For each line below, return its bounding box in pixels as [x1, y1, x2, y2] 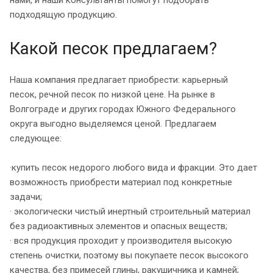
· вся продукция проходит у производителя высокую [10, 235, 232, 246]
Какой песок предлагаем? [10, 38, 217, 58]
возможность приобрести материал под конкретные [10, 176, 232, 188]
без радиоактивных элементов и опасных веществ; [10, 220, 227, 232]
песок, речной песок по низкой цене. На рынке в [10, 88, 215, 100]
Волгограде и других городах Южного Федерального [10, 103, 236, 115]
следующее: [10, 132, 62, 144]
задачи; [10, 191, 42, 202]
